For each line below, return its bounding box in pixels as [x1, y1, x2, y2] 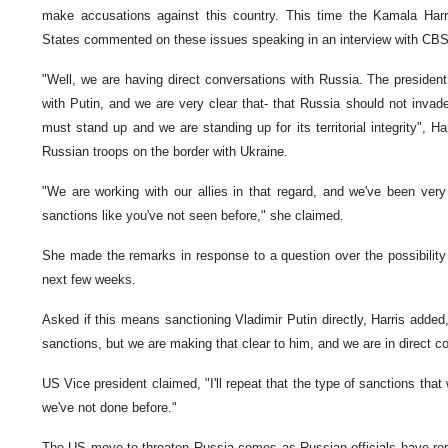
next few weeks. [42, 272, 136, 287]
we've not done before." [42, 400, 177, 415]
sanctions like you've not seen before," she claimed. [42, 208, 344, 223]
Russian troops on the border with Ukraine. [42, 144, 288, 159]
